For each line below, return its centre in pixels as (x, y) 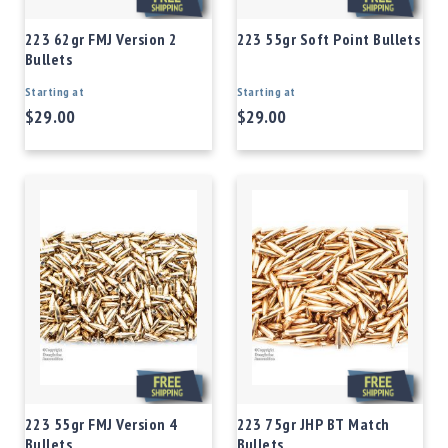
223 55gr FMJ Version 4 (101, 424)
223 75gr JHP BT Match (313, 424)
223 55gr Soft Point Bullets (328, 38)
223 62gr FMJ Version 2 (101, 38)
